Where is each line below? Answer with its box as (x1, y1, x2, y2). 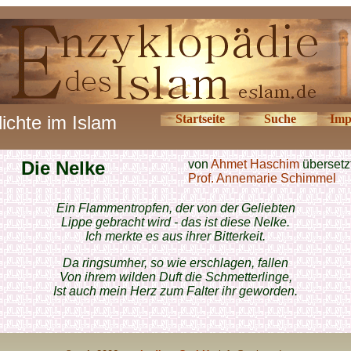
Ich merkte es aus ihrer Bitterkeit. (85, 230, 266, 243)
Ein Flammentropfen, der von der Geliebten (56, 201, 295, 215)
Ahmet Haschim (211, 157, 299, 171)
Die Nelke (20, 157, 105, 179)
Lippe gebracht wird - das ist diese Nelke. (61, 215, 290, 229)
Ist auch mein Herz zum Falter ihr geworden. (53, 284, 298, 298)
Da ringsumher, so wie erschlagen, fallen (63, 256, 288, 270)
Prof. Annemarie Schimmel (188, 172, 336, 185)
